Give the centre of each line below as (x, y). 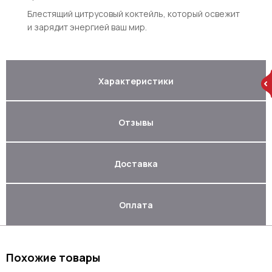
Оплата (136, 205)
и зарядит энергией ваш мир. (87, 27)
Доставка (136, 163)
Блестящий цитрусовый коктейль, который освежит (134, 14)
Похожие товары (53, 257)
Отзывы (136, 122)
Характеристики (136, 81)
